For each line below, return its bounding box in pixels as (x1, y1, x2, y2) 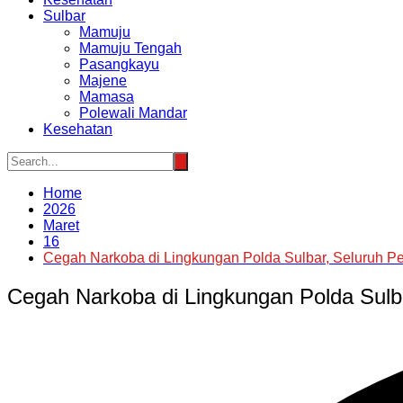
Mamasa (79, 88, 134, 104)
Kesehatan (43, 121, 112, 137)
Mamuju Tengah (79, 40, 182, 56)
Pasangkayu (79, 56, 159, 72)
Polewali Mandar (79, 104, 187, 121)
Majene (79, 72, 127, 88)
